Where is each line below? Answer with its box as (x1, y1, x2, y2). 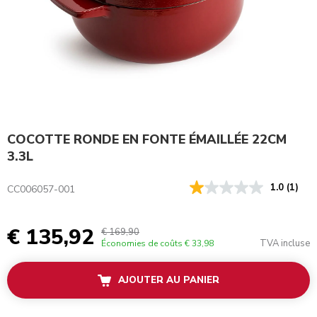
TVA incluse (260, 237, 310, 250)
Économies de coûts (101, 238, 183, 250)
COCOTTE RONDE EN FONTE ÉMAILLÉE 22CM (7, 131, 287, 149)
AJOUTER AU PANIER (118, 274, 219, 287)
